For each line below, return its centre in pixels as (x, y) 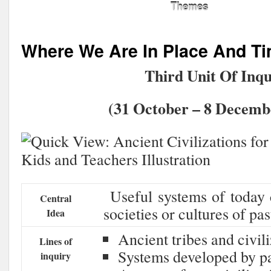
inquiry (55, 256)
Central (55, 198)
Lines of (55, 241)
